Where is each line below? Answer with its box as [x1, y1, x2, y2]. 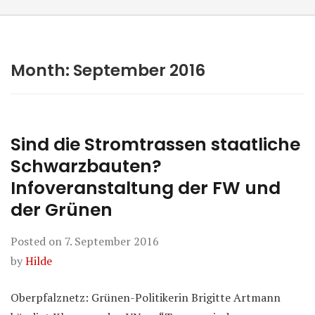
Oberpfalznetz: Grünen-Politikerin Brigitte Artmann [11, 290, 281, 305]
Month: [11, 59, 73, 82]
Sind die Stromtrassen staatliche [11, 132, 300, 157]
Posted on [11, 233, 65, 249]
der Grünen [11, 198, 112, 222]
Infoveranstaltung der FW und [11, 176, 281, 200]
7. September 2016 [65, 233, 159, 249]
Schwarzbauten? [11, 154, 162, 179]
